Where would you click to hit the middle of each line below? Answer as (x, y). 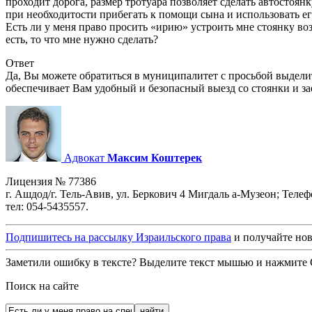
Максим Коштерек (155, 158)
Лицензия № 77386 (51, 182)
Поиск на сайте (42, 286)
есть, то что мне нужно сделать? (82, 40)
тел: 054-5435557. (47, 207)
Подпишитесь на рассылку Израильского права (118, 237)
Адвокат (84, 158)
